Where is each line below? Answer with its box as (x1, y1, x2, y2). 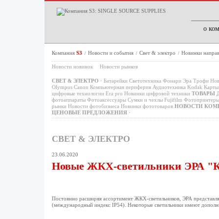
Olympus (51, 84, 72, 90)
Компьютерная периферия (89, 84, 151, 90)
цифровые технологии (51, 90, 104, 96)
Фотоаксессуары (87, 97, 126, 103)
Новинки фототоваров (120, 103, 173, 109)
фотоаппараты (51, 97, 86, 103)
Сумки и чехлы (127, 97, 163, 103)
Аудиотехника (152, 84, 186, 90)
